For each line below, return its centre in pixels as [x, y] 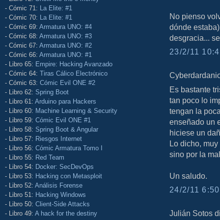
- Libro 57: [20, 138]
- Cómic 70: [22, 17]
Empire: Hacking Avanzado [74, 64]
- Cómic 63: [22, 82]
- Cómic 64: [22, 73]
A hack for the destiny [66, 213]
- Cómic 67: [22, 45]
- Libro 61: [20, 101]
